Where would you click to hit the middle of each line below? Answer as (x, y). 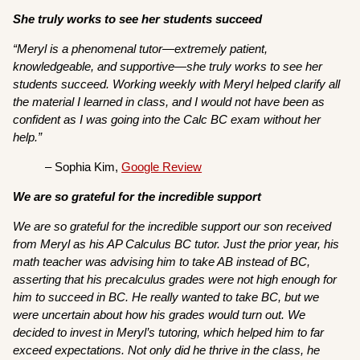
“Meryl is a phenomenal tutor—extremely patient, (141, 49)
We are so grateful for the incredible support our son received (172, 227)
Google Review (162, 167)
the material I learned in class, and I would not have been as (169, 102)
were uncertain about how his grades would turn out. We (160, 315)
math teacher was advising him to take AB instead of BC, (162, 262)
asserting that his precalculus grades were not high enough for (175, 280)
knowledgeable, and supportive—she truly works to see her (168, 67)
